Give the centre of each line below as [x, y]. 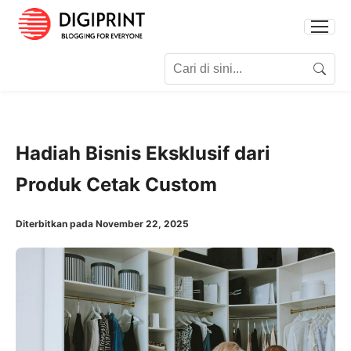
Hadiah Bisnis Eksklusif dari [143, 153]
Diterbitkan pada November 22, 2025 [102, 223]
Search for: [47, 62]
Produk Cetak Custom [116, 184]
